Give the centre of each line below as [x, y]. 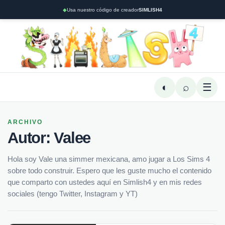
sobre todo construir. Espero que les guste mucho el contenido [109, 171]
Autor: [31, 138]
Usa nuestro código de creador [103, 10]
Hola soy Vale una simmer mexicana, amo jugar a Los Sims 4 [109, 159]
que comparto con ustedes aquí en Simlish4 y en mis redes [105, 182]
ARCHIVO [25, 122]
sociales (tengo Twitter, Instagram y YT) [73, 194]
